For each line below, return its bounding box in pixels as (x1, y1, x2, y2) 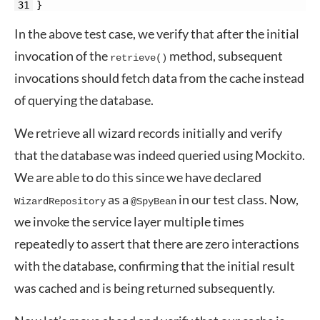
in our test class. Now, (176, 191, 299, 207)
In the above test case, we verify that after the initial (14, 26, 299, 41)
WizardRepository (14, 196, 106, 207)
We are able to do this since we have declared (14, 169, 261, 185)
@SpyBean (131, 196, 176, 207)
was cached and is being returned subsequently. (14, 280, 275, 296)
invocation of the (14, 48, 110, 64)
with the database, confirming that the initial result (14, 258, 295, 274)
